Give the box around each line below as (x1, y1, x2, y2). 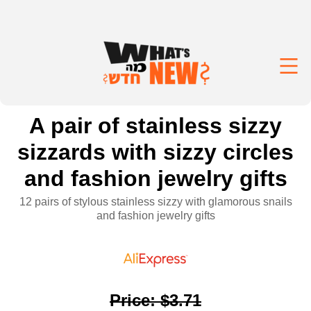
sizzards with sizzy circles (17, 140, 294, 165)
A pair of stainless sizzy (29, 113, 282, 138)
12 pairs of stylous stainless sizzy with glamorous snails (19, 196, 292, 208)
